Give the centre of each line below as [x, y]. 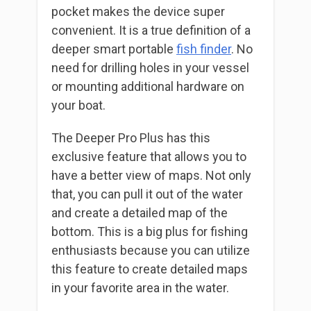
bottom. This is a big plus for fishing [150, 232]
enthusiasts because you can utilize [151, 251]
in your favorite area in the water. [140, 288]
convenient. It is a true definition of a [151, 31]
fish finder [204, 49]
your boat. [78, 106]
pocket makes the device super [138, 12]
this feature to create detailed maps [150, 269]
